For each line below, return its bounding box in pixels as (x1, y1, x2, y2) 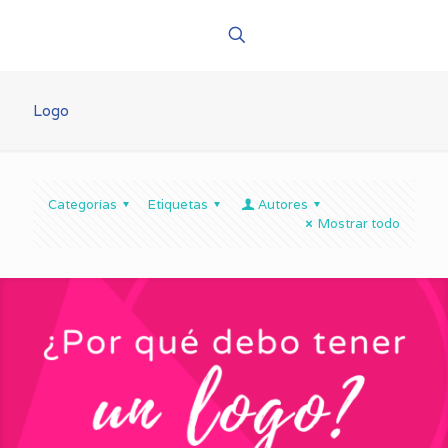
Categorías (48, 196, 117, 213)
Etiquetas (148, 196, 209, 213)
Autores (257, 196, 308, 213)
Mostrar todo (318, 215, 400, 232)
